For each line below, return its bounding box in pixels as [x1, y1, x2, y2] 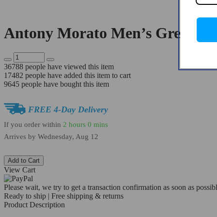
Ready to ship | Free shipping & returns [4, 192, 124, 201]
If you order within [4, 120, 63, 128]
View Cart [4, 166, 35, 174]
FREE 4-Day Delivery [28, 105, 108, 115]
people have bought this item [19, 80, 109, 89]
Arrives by [4, 133, 38, 141]
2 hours [63, 120, 86, 128]
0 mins [88, 120, 108, 128]
